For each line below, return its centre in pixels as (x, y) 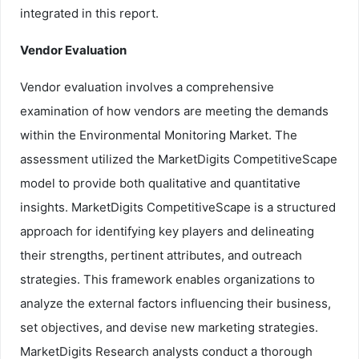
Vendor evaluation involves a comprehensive (147, 87)
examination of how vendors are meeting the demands (174, 111)
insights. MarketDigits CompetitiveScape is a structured (178, 207)
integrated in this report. (89, 13)
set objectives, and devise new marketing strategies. (169, 327)
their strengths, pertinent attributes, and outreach (161, 255)
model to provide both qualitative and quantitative (160, 183)
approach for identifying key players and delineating (167, 231)
